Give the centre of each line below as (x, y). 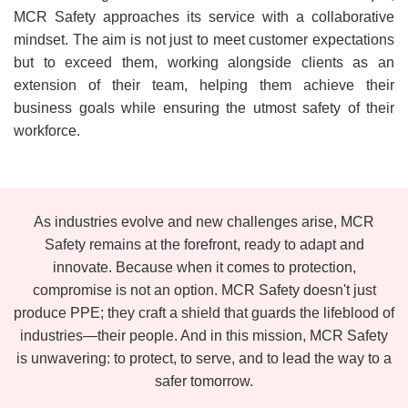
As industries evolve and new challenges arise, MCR (204, 221)
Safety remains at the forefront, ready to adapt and (204, 244)
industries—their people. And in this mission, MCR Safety (204, 335)
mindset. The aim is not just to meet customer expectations (204, 39)
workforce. (47, 130)
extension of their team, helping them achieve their (204, 85)
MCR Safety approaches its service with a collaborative (204, 16)
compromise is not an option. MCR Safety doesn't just (204, 290)
